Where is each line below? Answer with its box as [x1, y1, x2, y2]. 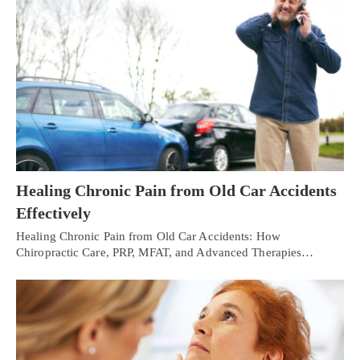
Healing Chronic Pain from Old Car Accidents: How [16, 230, 280, 243]
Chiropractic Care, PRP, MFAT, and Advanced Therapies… [16, 246, 314, 260]
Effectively [16, 204, 91, 223]
